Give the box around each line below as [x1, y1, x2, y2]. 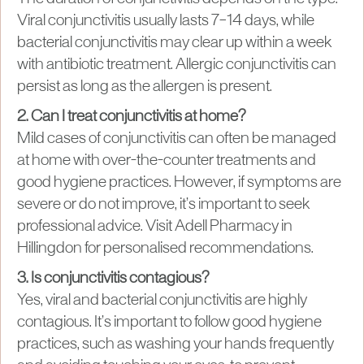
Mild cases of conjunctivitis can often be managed [17, 131, 336, 146]
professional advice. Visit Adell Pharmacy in [17, 219, 292, 234]
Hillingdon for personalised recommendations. [17, 240, 314, 256]
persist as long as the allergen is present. [17, 79, 272, 94]
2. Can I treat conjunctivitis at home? [17, 109, 246, 124]
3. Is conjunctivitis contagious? [17, 271, 210, 286]
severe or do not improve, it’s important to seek [17, 197, 310, 212]
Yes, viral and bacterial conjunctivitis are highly [17, 292, 307, 308]
